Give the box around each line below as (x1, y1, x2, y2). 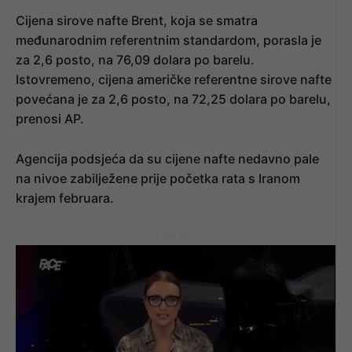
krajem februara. (16, 189, 114, 206)
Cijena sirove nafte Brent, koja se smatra (16, 12, 258, 28)
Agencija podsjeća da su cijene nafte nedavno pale (16, 150, 319, 167)
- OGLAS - (156, 231, 196, 241)
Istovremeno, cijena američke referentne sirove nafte (16, 71, 332, 87)
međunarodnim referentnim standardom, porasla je (16, 31, 321, 48)
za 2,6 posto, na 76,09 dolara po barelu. (16, 51, 255, 68)
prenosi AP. (16, 110, 84, 126)
